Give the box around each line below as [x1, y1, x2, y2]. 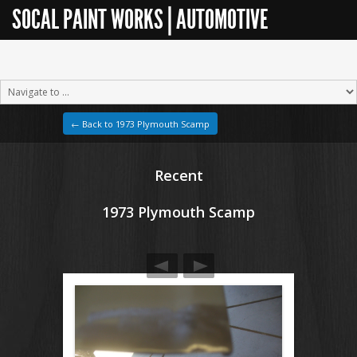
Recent [154, 166, 203, 185]
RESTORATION [12, 43, 111, 76]
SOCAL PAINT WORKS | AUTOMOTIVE [12, 3, 268, 36]
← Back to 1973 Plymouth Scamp [71, 118, 210, 130]
